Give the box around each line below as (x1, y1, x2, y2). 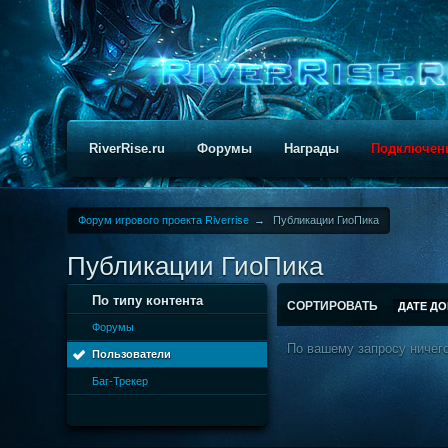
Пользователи (92, 348, 172, 360)
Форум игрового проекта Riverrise (78, 214, 250, 226)
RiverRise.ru (89, 141, 166, 156)
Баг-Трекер (92, 375, 149, 387)
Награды (284, 141, 340, 156)
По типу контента (92, 293, 204, 308)
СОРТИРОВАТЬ (287, 299, 382, 313)
